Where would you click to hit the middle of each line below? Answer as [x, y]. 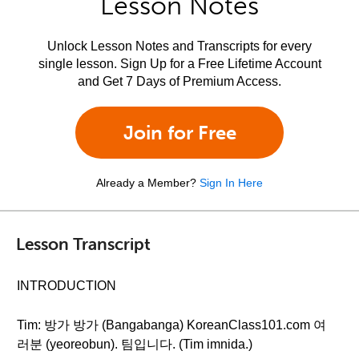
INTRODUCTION [67, 286]
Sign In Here [231, 183]
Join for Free [179, 133]
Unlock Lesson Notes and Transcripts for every [179, 46]
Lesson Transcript [83, 243]
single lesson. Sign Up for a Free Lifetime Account [179, 64]
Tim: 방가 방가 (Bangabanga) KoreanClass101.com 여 [171, 325]
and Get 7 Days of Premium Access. [179, 81]
